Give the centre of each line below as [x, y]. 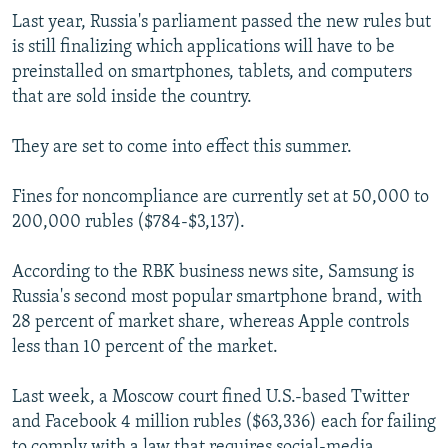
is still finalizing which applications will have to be [203, 48]
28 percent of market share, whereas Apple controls [210, 323]
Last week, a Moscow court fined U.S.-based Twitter [210, 398]
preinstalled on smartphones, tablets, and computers [212, 73]
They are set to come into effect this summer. [182, 148]
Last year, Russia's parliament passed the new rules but [221, 23]
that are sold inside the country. [132, 98]
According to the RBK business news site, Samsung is [213, 273]
